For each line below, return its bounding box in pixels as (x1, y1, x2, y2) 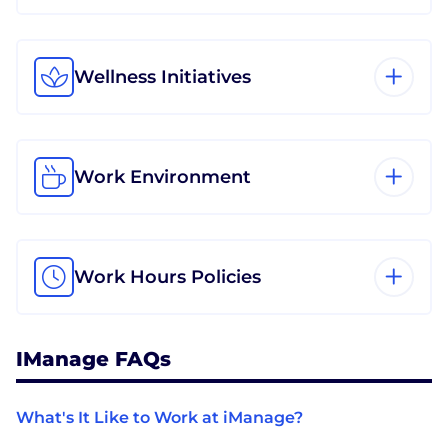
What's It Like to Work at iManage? (16, 407, 303, 427)
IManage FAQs (16, 346, 171, 371)
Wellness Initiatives (74, 65, 251, 88)
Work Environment (74, 165, 251, 188)
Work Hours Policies (74, 265, 261, 288)
